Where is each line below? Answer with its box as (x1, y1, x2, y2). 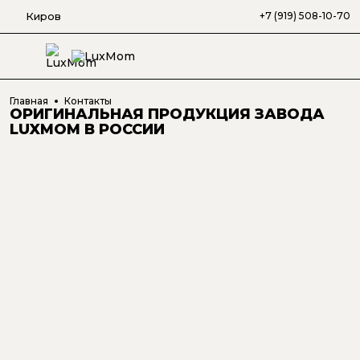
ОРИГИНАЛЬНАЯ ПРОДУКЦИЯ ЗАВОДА (10, 104, 325, 123)
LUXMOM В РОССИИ (10, 120, 165, 138)
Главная (10, 94, 48, 107)
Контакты (64, 94, 112, 107)
